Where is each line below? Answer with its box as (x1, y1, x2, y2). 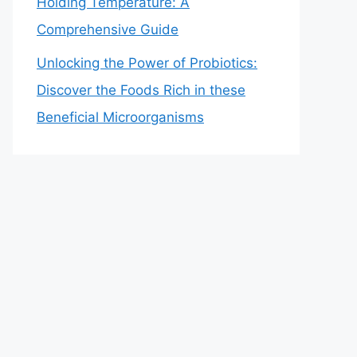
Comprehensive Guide (37, 21, 178, 37)
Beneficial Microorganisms (37, 109, 204, 125)
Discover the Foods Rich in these (37, 82, 245, 98)
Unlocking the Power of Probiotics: (37, 55, 257, 71)
